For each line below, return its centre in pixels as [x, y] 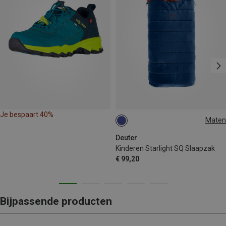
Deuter [126, 137]
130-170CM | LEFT [148, 124]
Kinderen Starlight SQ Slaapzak [165, 148]
